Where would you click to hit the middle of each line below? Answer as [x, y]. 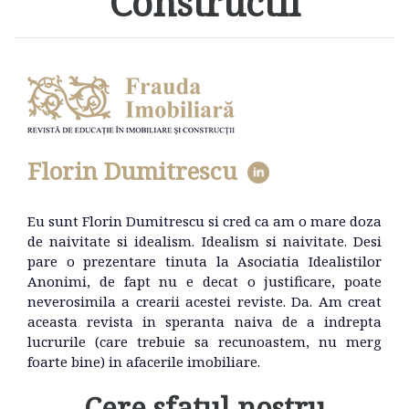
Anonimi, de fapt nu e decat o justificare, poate [204, 281]
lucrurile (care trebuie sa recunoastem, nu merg [204, 341]
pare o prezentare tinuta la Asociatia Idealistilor [204, 261]
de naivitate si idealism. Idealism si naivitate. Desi [204, 241]
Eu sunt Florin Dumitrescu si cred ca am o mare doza [204, 220]
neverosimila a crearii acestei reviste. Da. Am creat [204, 301]
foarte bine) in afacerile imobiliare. [144, 361]
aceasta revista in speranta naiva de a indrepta [204, 321]
